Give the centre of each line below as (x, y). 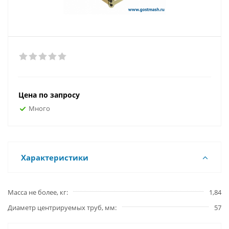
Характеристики (55, 157)
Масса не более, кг (37, 192)
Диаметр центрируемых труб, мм (61, 208)
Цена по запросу (49, 95)
